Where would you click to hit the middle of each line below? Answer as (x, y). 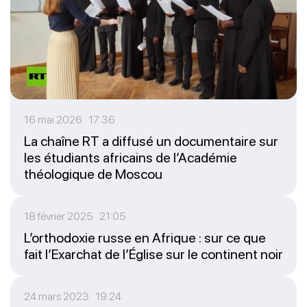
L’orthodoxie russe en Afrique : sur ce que (145, 237)
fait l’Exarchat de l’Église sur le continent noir (153, 254)
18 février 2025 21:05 (75, 216)
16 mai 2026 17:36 (70, 119)
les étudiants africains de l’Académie (131, 157)
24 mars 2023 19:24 (73, 296)
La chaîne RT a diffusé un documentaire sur (151, 141)
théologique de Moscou (93, 174)
